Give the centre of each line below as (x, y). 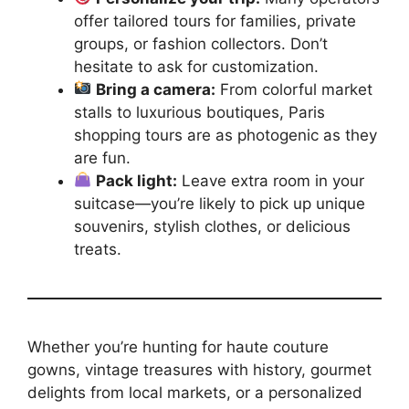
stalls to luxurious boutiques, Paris (199, 112)
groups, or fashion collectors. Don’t (201, 43)
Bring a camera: (156, 89)
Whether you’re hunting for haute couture (178, 346)
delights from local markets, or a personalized (195, 392)
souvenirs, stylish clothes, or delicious (212, 226)
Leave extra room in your (271, 180)
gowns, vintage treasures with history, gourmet (199, 369)
